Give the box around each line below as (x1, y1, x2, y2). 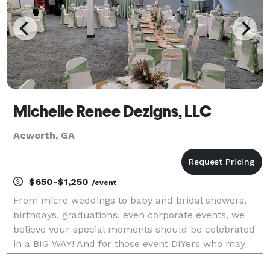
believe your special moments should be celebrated (13, 223, 255, 235)
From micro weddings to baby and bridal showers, (13, 194, 246, 206)
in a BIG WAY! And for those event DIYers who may (13, 237, 245, 250)
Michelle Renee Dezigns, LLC (13, 102, 212, 121)
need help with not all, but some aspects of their (13, 252, 240, 264)
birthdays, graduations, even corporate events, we (13, 209, 245, 221)
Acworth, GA (13, 129, 75, 141)
